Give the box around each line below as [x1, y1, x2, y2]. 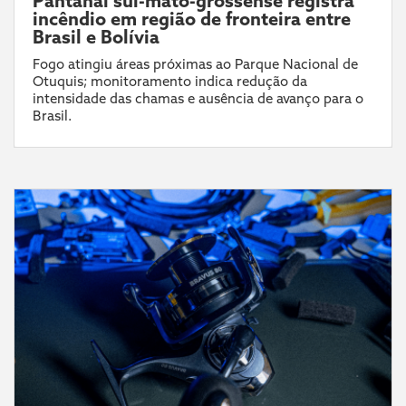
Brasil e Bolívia [33, 24, 159, 48]
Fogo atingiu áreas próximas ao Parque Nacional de [33, 54, 358, 72]
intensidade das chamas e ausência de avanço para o [33, 89, 363, 107]
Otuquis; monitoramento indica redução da [33, 72, 307, 90]
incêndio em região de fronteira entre [33, 6, 351, 30]
